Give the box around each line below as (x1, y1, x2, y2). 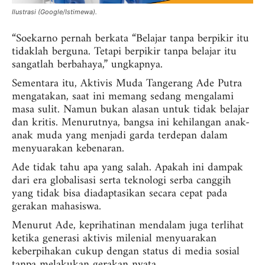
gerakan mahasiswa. (12, 197, 101, 217)
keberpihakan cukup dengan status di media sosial (12, 242, 240, 262)
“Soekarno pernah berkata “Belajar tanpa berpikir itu (12, 29, 249, 49)
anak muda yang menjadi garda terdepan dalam (12, 126, 228, 146)
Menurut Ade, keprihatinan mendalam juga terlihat (12, 216, 244, 236)
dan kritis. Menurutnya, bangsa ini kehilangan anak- (12, 113, 250, 133)
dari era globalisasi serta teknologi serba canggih (12, 171, 231, 191)
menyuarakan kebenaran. (12, 139, 124, 159)
